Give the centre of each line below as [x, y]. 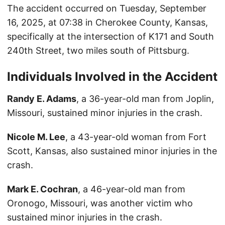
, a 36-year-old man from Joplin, [145, 99]
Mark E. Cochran [42, 189]
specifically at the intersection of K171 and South [110, 37]
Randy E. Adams [42, 99]
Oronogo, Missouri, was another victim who [100, 203]
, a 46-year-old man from [132, 189]
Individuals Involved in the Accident [112, 77]
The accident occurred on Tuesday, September [107, 9]
